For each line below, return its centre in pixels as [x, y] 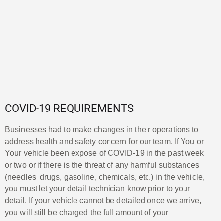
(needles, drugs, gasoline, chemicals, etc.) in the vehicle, [105, 177]
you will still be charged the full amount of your [87, 212]
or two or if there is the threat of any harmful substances [102, 165]
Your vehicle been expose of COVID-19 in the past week [105, 153]
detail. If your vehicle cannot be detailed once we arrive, [103, 200]
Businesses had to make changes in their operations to [102, 129]
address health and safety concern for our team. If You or [104, 141]
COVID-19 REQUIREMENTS [69, 108]
